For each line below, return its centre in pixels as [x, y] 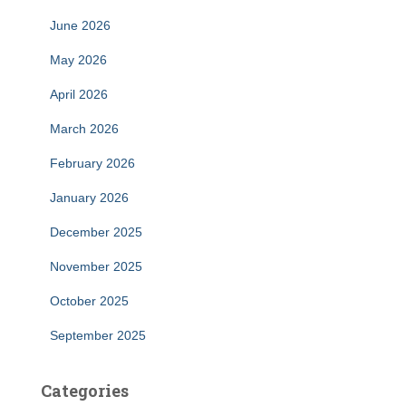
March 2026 [84, 129]
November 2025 [96, 266]
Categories [85, 391]
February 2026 [92, 163]
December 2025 [96, 232]
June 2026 [80, 25]
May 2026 [78, 60]
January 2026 [89, 198]
